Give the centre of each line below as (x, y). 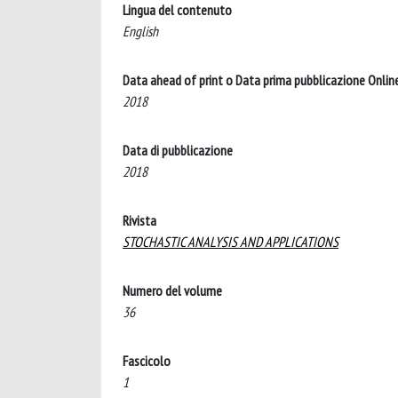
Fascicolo (147, 361)
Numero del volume (172, 291)
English (140, 31)
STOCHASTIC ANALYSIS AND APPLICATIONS (231, 242)
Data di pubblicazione (178, 150)
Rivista (139, 220)
